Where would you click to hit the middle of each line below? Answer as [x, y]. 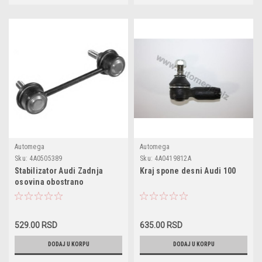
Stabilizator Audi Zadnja [59, 170]
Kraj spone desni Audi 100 [188, 170]
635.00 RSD [161, 225]
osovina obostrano [49, 182]
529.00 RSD [36, 225]
